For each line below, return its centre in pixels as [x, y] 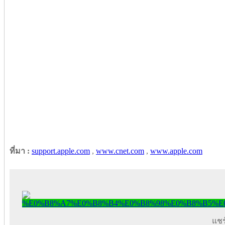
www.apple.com [176, 151]
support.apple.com [61, 151]
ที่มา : [21, 151]
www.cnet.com [120, 151]
